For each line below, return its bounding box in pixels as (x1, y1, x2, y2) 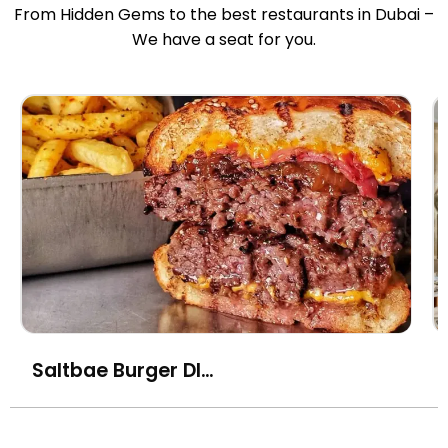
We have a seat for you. (132, 28, 316, 51)
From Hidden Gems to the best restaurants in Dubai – (14, 3, 434, 26)
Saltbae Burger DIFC (201, 357, 214, 384)
